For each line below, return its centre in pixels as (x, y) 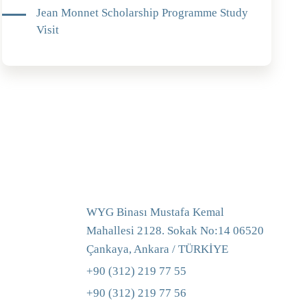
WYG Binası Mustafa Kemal (155, 212)
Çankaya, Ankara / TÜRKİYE (157, 249)
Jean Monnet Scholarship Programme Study (142, 13)
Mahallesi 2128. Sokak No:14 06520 (175, 231)
